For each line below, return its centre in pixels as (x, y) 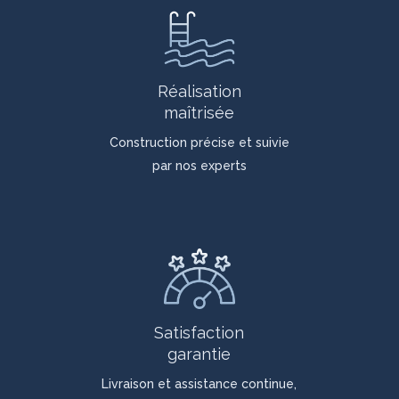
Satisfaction (199, 332)
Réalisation (199, 92)
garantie (199, 354)
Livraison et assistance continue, (199, 383)
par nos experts (199, 166)
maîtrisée (199, 113)
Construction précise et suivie (199, 143)
